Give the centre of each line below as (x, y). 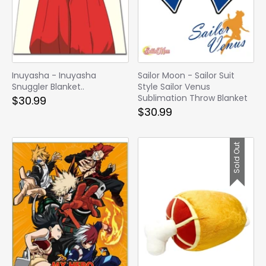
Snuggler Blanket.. (48, 86)
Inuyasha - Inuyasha (54, 75)
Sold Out (237, 157)
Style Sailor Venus (174, 86)
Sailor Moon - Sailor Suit (186, 75)
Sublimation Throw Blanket (192, 98)
